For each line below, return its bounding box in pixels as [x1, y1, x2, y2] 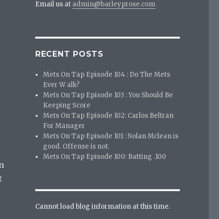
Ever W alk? [43, 80, 80, 89]
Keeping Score [43, 101, 91, 109]
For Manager [43, 121, 86, 130]
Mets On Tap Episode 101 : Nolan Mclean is [43, 131, 179, 140]
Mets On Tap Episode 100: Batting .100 [43, 152, 167, 161]
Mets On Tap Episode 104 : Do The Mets [43, 70, 171, 79]
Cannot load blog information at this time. [35, 202, 170, 211]
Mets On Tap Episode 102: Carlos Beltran [43, 111, 174, 120]
